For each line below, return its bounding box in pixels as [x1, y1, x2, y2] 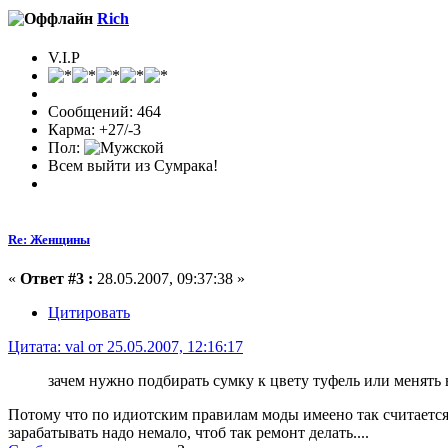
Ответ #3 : [20, 269, 93, 287]
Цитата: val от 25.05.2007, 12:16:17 [8, 337, 243, 355]
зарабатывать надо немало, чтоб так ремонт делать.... [8, 423, 369, 441]
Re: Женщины [8, 231, 90, 247]
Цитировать [48, 303, 130, 321]
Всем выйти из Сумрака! [48, 157, 218, 175]
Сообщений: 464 [48, 103, 161, 121]
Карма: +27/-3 [48, 121, 141, 139]
